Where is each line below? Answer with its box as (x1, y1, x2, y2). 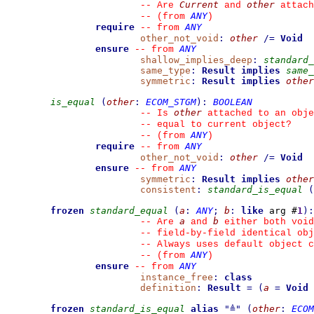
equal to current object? (151, 119, 292, 130)
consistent (140, 184, 196, 195)
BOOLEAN (213, 97, 252, 107)
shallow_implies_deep (140, 55, 252, 65)
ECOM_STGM (146, 97, 196, 107)
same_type (140, 65, 191, 76)
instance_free (140, 272, 213, 282)
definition (140, 282, 196, 293)
